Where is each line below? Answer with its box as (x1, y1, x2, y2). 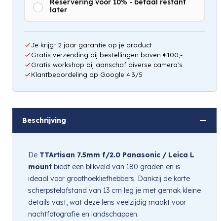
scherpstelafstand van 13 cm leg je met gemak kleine (28, 185, 201, 195)
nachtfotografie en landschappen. (28, 209, 139, 219)
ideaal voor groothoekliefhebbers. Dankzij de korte (28, 174, 190, 183)
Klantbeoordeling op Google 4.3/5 (31, 70, 143, 78)
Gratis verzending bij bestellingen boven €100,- (31, 50, 183, 59)
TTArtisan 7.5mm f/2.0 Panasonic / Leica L (39, 150, 194, 159)
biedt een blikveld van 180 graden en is (52, 162, 181, 171)
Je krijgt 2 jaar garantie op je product (31, 40, 152, 49)
